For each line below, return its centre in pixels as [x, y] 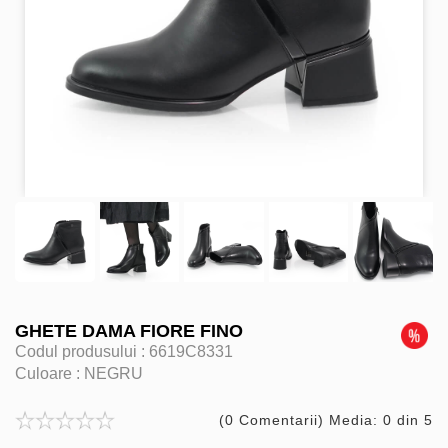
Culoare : [49, 373]
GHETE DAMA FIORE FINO [129, 330]
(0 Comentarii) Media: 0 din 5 [326, 419]
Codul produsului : [82, 351]
